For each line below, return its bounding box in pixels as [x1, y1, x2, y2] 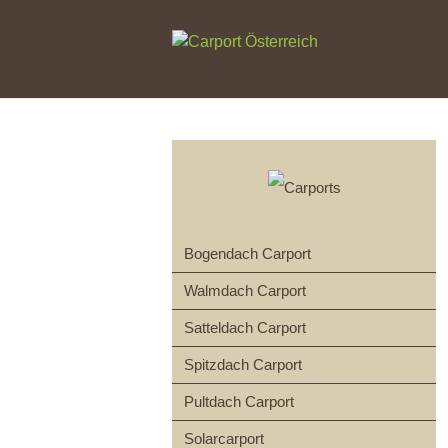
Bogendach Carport [184, 245, 311, 262]
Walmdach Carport [184, 282, 306, 299]
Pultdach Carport [184, 393, 294, 410]
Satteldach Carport [184, 319, 306, 336]
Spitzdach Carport [184, 356, 302, 373]
